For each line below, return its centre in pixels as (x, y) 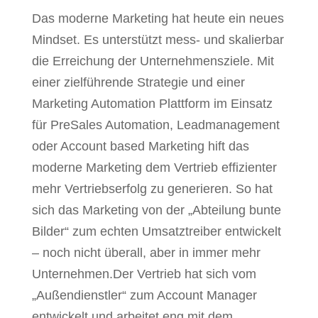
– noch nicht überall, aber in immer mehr (146, 253)
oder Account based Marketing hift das (140, 146)
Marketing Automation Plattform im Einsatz (152, 104)
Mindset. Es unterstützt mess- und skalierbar (158, 40)
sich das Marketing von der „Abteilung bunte (156, 210)
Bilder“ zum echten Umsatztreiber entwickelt (156, 231)
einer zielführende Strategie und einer (138, 82)
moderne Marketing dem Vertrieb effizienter (154, 168)
